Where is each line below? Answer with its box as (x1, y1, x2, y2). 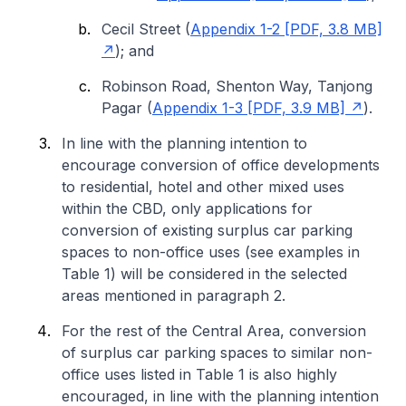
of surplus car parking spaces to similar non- (62, 343, 372, 362)
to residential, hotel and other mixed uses (62, 178, 344, 196)
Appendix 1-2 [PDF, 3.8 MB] (190, 20, 382, 38)
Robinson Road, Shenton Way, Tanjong (101, 77, 372, 95)
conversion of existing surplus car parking (62, 221, 353, 239)
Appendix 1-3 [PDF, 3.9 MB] (152, 99, 345, 117)
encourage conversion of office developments (62, 156, 380, 174)
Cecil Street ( (101, 20, 190, 38)
